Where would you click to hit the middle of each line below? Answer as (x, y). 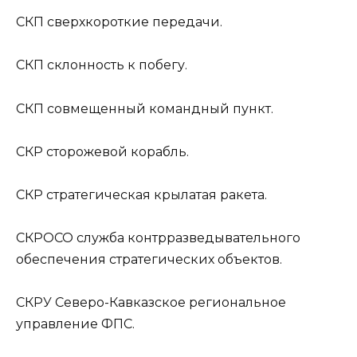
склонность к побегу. (116, 65)
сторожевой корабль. (116, 151)
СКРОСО (45, 238)
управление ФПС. (75, 324)
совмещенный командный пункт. (159, 108)
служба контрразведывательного (187, 238)
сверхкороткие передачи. (133, 22)
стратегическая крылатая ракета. (155, 194)
